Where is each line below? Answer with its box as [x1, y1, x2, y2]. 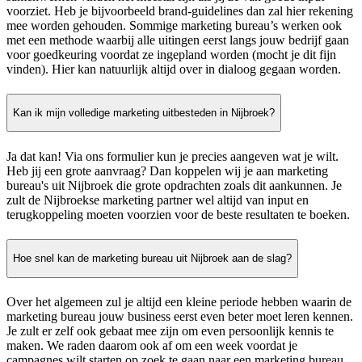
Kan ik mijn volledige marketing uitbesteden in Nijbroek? [13, 107, 275, 120]
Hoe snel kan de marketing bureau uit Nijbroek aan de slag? [13, 252, 292, 265]
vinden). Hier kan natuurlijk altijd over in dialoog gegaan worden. [6, 61, 341, 76]
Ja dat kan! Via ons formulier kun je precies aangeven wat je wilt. [6, 149, 339, 163]
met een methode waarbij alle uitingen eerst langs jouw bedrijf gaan [6, 32, 349, 47]
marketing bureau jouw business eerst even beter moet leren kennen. [6, 309, 353, 323]
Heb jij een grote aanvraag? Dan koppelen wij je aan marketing [6, 163, 328, 178]
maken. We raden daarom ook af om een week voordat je [6, 338, 297, 352]
